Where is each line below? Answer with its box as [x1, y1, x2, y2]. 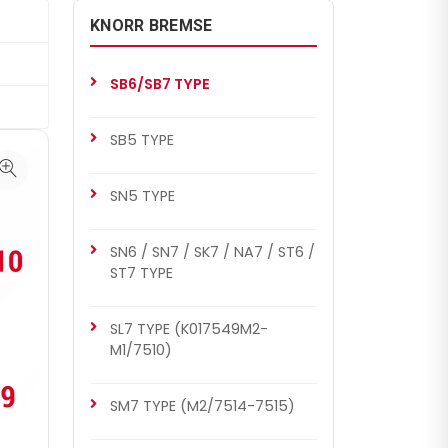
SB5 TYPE [110, 130, 174, 150]
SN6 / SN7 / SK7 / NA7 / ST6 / [110, 242, 315, 262]
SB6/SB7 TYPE [110, 74, 210, 94]
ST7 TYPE [110, 263, 173, 283]
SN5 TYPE [110, 186, 175, 206]
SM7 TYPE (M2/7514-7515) [110, 396, 295, 416]
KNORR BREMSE [90, 16, 213, 35]
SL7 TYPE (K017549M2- [110, 319, 268, 339]
